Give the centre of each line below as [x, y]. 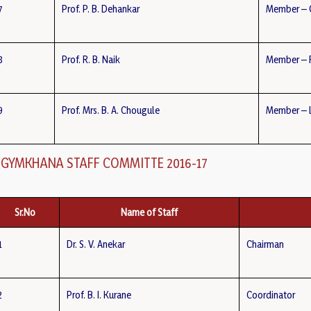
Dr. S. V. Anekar [96, 244]
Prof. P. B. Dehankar [101, 9]
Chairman [266, 244]
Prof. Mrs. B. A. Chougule [111, 110]
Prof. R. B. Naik [91, 59]
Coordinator [271, 295]
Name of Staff [150, 212]
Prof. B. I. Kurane [99, 295]
